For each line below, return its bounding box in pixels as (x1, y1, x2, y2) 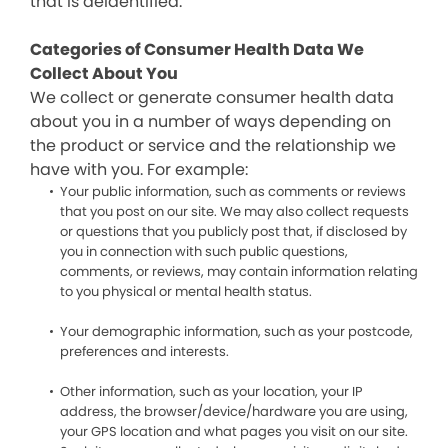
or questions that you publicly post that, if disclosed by (60, 222, 407, 241)
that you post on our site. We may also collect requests (60, 202, 409, 221)
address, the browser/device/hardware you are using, (60, 402, 408, 421)
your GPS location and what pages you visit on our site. (60, 422, 408, 441)
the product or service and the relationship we (30, 134, 396, 157)
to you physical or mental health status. (60, 282, 312, 301)
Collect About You (30, 62, 178, 85)
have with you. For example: (30, 158, 248, 181)
